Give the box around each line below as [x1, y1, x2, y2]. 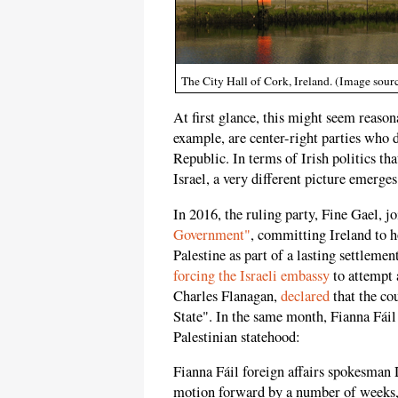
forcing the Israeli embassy [173, 265, 330, 285]
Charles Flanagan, [173, 285, 281, 306]
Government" [173, 224, 251, 244]
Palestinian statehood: [173, 326, 300, 346]
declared [281, 285, 330, 306]
